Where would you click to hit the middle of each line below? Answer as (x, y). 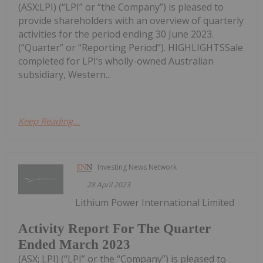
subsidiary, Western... (65, 75)
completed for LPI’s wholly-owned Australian (116, 61)
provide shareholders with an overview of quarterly (131, 21)
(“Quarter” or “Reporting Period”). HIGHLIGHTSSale (131, 48)
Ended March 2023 (74, 245)
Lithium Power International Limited (155, 203)
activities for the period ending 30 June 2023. (116, 34)
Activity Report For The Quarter (114, 229)
